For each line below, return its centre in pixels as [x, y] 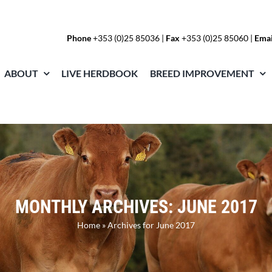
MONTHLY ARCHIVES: [96, 207]
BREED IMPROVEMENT [202, 73]
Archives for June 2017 [151, 225]
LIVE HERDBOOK [100, 73]
